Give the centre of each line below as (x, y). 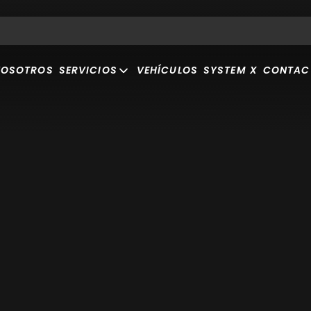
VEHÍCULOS (167, 70)
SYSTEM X (230, 70)
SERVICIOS (88, 70)
